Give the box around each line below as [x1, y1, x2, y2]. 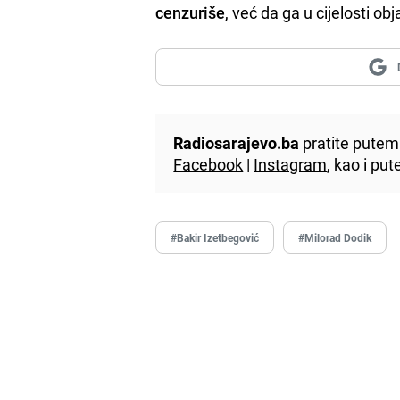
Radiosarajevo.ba [173, 131, 300, 154]
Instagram [254, 153, 328, 175]
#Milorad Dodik [298, 229, 372, 245]
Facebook [173, 153, 244, 175]
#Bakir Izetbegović [171, 229, 260, 245]
